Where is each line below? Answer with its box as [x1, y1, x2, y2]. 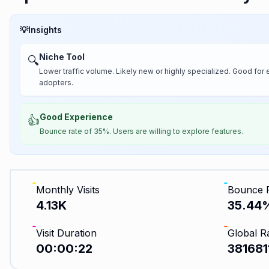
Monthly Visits [36, 184, 100, 196]
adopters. [39, 78, 73, 87]
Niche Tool [39, 52, 85, 62]
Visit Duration [36, 227, 97, 239]
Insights [28, 25, 62, 35]
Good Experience [40, 112, 113, 122]
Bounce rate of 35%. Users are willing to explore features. [40, 127, 243, 136]
